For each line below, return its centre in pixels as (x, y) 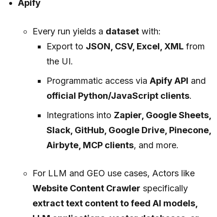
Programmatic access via (98, 81)
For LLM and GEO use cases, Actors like (113, 173)
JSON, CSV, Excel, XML (134, 46)
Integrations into (80, 115)
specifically (164, 188)
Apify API (169, 81)
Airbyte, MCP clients (90, 145)
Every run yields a (69, 31)
